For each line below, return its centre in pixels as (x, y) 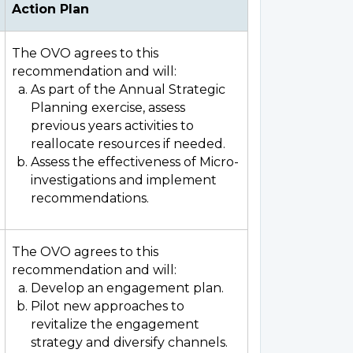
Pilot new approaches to (108, 306)
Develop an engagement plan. (127, 288)
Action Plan (50, 9)
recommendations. (90, 198)
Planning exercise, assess (108, 108)
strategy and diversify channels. (129, 342)
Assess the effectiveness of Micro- (135, 162)
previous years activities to (112, 126)
